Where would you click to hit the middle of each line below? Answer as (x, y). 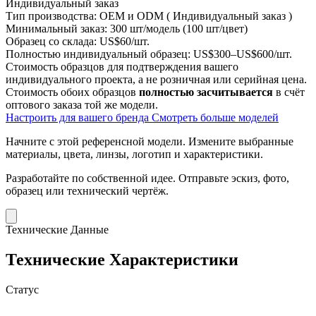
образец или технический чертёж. (87, 190)
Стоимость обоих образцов (72, 92)
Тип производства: (51, 16)
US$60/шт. (124, 41)
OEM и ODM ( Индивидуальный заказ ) (196, 16)
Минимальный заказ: (56, 28)
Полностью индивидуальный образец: (98, 54)
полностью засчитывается (206, 92)
